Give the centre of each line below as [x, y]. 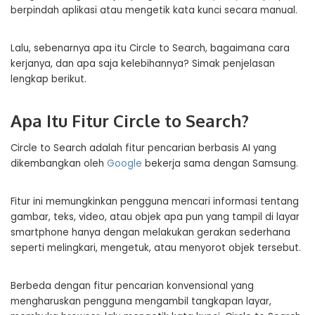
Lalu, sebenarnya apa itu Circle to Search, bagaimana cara [150, 48]
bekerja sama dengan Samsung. [220, 163]
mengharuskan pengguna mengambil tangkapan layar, [141, 301]
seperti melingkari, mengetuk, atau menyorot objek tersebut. [156, 248]
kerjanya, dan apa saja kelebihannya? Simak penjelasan [143, 64]
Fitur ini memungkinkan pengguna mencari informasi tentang [155, 201]
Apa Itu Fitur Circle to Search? [130, 121]
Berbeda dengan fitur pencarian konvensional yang [132, 286]
